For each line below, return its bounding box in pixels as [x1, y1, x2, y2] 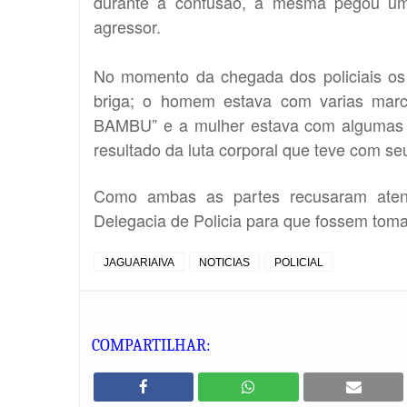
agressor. [94, 14, 161, 38]
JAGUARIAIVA [104, 255, 174, 269]
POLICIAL [274, 255, 323, 269]
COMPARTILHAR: [91, 335, 211, 355]
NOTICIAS [199, 255, 250, 269]
